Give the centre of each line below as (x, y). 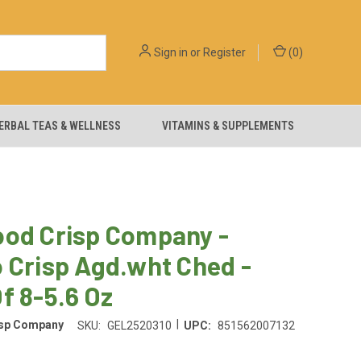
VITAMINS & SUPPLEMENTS (228, 126)
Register (224, 52)
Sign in (171, 52)
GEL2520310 (139, 325)
